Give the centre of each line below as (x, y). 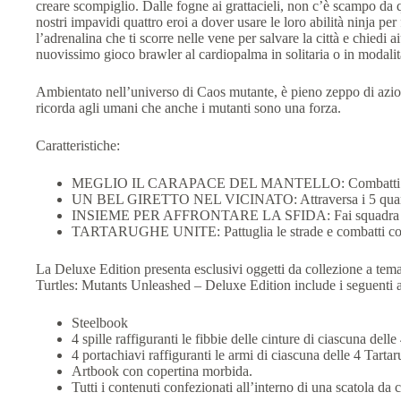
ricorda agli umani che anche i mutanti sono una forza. (188, 107)
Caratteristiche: (78, 145)
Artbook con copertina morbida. (162, 371)
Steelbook (100, 322)
